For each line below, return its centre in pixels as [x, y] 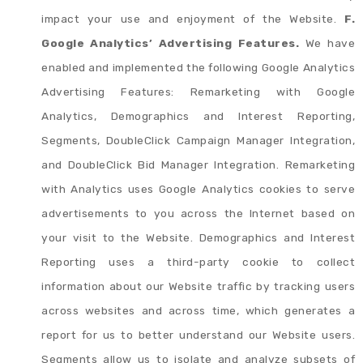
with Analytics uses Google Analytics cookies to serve [198, 188]
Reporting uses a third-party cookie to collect [198, 261]
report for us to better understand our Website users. [198, 334]
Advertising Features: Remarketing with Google [198, 91]
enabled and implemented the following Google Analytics [198, 67]
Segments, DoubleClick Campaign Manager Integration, [198, 140]
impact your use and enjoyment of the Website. [193, 18]
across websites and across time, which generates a [198, 310]
